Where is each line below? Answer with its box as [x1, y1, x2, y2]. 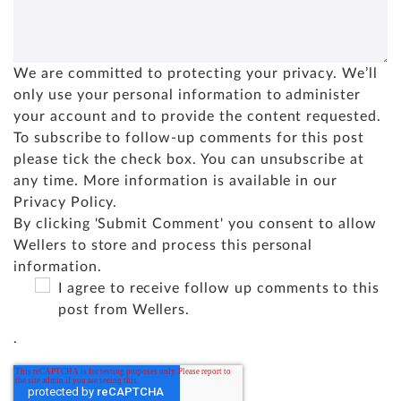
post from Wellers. [58, 303, 191, 318]
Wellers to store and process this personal [13, 238, 313, 253]
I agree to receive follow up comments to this [58, 281, 380, 296]
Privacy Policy [13, 195, 114, 210]
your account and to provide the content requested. [13, 109, 381, 124]
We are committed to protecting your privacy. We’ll [13, 66, 378, 81]
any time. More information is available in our [13, 174, 338, 189]
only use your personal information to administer [13, 88, 362, 103]
